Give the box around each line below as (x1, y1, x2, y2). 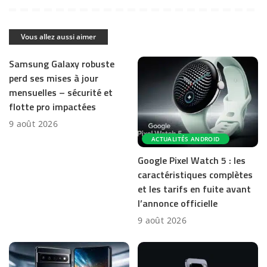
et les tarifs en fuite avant (138, 181, 251, 196)
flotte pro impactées (9, 100, 96, 114)
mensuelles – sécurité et (9, 85, 113, 100)
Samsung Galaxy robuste (9, 57, 114, 72)
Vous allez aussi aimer (21, 32, 96, 42)
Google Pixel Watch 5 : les (138, 153, 246, 167)
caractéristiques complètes (138, 167, 253, 182)
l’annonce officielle (138, 195, 218, 210)
